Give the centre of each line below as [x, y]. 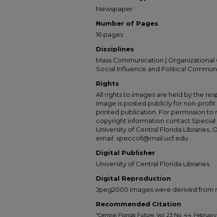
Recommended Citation [139, 204]
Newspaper [114, 9]
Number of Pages [127, 23]
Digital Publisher [125, 153]
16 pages [109, 34]
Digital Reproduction [133, 178]
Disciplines [115, 49]
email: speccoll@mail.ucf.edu [142, 138]
